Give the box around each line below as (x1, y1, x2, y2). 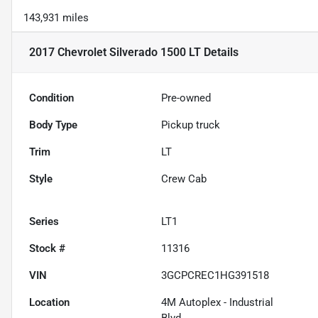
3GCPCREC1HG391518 (161, 269, 270, 283)
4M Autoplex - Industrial (161, 296, 274, 309)
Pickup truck (161, 119, 221, 132)
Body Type (29, 119, 77, 132)
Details (201, 45, 238, 60)
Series (29, 215, 59, 229)
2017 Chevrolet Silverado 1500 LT (29, 45, 201, 60)
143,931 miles (23, 11, 89, 25)
